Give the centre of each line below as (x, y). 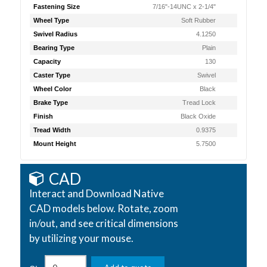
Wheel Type (51, 20)
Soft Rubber (199, 20)
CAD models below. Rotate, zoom (103, 208)
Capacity (47, 61)
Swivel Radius (55, 34)
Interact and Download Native (96, 193)
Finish (43, 116)
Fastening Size (56, 7)
